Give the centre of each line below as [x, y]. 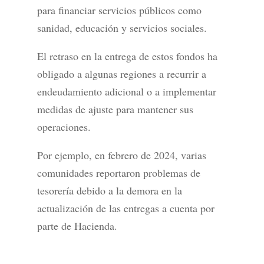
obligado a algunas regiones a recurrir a [121, 74]
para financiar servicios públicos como [119, 10]
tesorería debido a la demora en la [109, 191]
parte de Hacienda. [77, 226]
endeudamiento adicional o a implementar [126, 92]
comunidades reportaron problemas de [118, 173]
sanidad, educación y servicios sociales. [122, 28]
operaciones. [64, 127]
